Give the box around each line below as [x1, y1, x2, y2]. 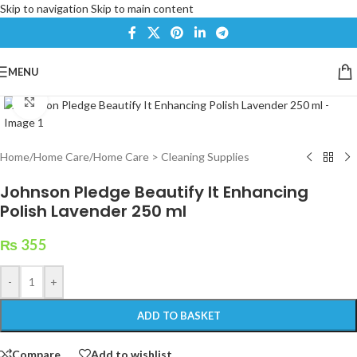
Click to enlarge [47, 95, 124, 108]
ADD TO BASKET [136, 309, 221, 322]
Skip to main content [91, 2, 194, 15]
